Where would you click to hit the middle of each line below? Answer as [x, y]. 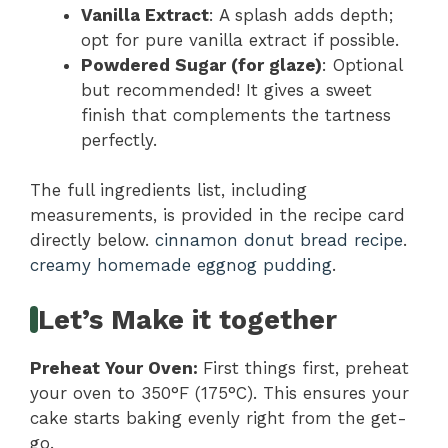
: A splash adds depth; [301, 14]
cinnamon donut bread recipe [279, 240]
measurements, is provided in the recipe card [217, 215]
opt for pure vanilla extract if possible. [240, 39]
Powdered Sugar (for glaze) [201, 64]
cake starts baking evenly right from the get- [218, 417]
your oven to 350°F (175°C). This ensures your [219, 392]
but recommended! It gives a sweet [226, 89]
